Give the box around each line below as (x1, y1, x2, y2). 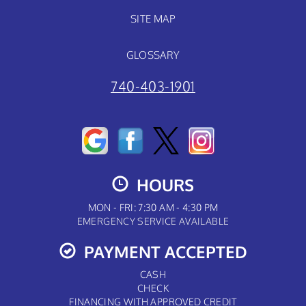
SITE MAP (130, 12, 176, 25)
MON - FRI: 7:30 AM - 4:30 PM (87, 201, 219, 214)
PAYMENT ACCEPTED (75, 241, 247, 263)
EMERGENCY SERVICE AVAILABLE (76, 215, 229, 227)
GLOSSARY (126, 48, 180, 61)
